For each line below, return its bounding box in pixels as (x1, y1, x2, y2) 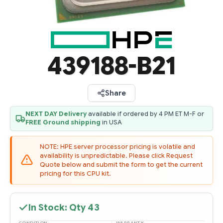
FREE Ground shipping (25, 118, 101, 126)
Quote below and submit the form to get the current (40, 160, 203, 169)
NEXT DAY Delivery (25, 110, 87, 118)
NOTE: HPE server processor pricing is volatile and (40, 142, 195, 151)
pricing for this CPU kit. (40, 169, 111, 178)
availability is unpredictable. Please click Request (40, 151, 193, 160)
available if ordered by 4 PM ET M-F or (87, 110, 204, 118)
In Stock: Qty (28, 202, 88, 213)
